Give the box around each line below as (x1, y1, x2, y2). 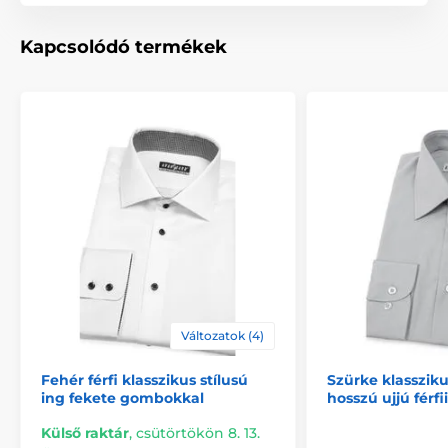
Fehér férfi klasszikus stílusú (41, 370, 248, 389)
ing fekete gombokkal (41, 388, 204, 407)
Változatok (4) (181, 327, 264, 343)
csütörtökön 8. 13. (136, 423, 260, 442)
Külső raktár (41, 423, 129, 442)
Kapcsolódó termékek (20, 35, 227, 58)
